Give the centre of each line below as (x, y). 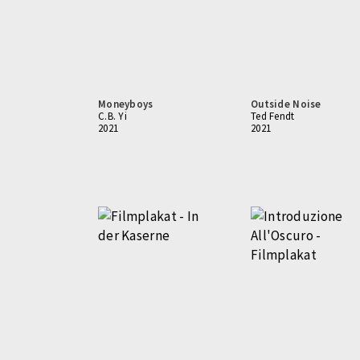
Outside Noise (286, 104)
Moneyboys (126, 104)
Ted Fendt (273, 116)
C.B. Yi (112, 116)
